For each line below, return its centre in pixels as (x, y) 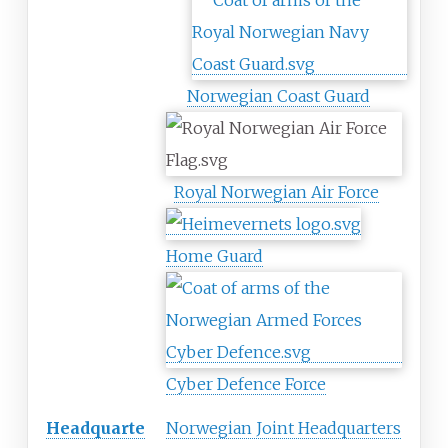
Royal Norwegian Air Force (276, 192)
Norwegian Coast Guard (278, 96)
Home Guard (214, 256)
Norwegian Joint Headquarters (283, 428)
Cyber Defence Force (246, 384)
